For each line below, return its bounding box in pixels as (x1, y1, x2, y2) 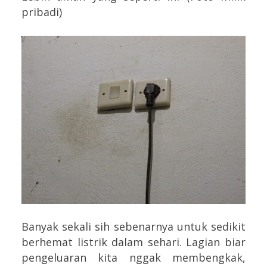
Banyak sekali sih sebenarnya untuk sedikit (21, 219, 246, 234)
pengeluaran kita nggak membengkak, (21, 250, 246, 265)
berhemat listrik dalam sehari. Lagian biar (21, 235, 246, 250)
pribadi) (21, 5, 65, 20)
